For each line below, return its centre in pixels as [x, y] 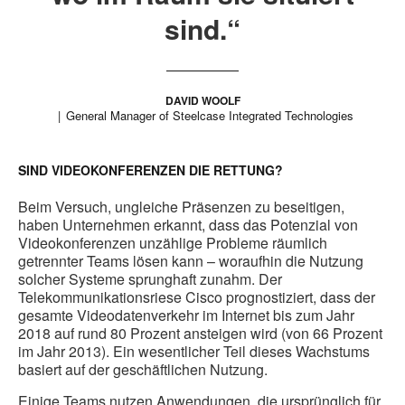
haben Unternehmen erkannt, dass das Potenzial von [188, 225]
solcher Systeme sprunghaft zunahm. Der [150, 279]
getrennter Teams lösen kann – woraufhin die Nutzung [191, 261]
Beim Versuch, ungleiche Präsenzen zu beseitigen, [181, 207]
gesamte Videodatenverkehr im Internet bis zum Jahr [186, 316]
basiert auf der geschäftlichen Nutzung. [143, 370]
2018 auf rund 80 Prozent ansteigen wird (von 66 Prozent [200, 334]
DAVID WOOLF [202, 101]
